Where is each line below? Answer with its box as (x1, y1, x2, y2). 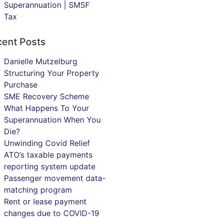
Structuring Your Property (3, 68, 99, 78)
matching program (3, 185, 72, 195)
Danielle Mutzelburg (3, 56, 77, 67)
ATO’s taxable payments (3, 150, 92, 160)
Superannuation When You (3, 115, 101, 125)
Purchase (3, 80, 37, 90)
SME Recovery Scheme (3, 91, 89, 102)
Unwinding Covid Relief (3, 138, 90, 148)
